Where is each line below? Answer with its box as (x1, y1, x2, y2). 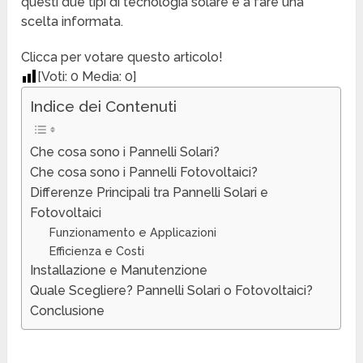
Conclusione (30, 303, 105, 319)
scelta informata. (21, 14, 124, 30)
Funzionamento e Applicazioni (49, 225, 217, 240)
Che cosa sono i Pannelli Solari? (30, 144, 220, 160)
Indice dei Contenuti (30, 97, 177, 116)
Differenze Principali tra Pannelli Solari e (30, 185, 269, 201)
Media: (79, 69, 126, 85)
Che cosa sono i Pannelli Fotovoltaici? (30, 164, 258, 181)
